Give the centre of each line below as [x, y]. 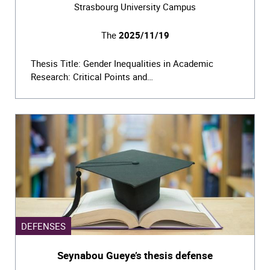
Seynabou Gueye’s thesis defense [135, 255]
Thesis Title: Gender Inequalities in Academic [122, 63]
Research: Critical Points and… [92, 76]
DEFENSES [43, 226]
